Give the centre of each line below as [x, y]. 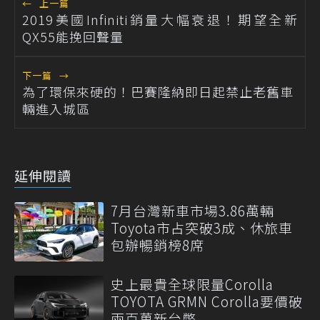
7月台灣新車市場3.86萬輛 [192, 210]
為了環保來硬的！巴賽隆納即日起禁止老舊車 [158, 91]
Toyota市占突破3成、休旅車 [202, 227]
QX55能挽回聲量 [73, 36]
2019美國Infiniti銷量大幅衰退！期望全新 [160, 19]
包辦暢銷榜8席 [157, 244]
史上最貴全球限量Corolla [192, 284]
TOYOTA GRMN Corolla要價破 [207, 301]
